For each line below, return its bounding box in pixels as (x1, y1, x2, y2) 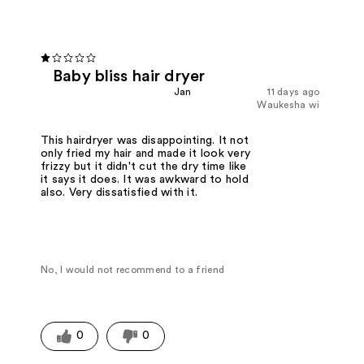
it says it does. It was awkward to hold (41, 174, 249, 186)
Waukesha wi (257, 99, 320, 110)
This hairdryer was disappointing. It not (41, 135, 249, 147)
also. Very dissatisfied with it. (41, 187, 198, 199)
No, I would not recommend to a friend (41, 265, 225, 275)
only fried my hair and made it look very (41, 148, 251, 160)
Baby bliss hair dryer (53, 67, 206, 84)
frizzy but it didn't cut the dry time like (41, 161, 247, 173)
